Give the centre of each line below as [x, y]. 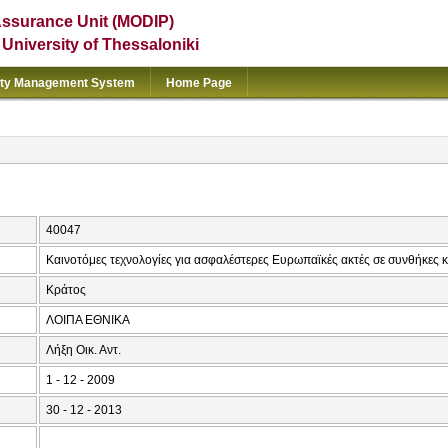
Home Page [199, 83]
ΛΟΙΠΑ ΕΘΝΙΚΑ [88, 320]
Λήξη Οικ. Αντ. [83, 350]
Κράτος [66, 290]
